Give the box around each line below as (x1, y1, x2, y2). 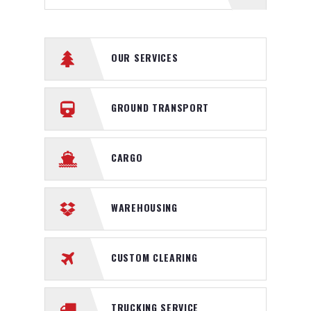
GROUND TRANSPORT (111, 99, 210, 115)
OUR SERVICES (111, 49, 178, 65)
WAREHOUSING (111, 199, 178, 215)
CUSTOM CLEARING (111, 249, 198, 264)
